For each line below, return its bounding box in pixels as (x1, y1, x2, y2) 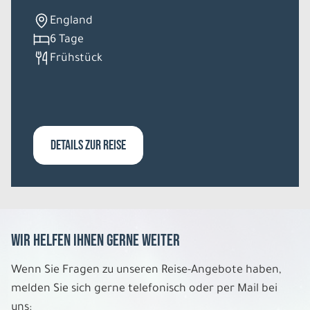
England (50, 15, 93, 28)
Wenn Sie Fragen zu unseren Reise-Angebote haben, (11, 264, 282, 277)
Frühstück (50, 52, 102, 65)
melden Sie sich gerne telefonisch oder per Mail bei (11, 282, 277, 295)
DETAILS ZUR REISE (51, 136, 126, 154)
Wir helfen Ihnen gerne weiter (11, 230, 180, 250)
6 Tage (50, 33, 84, 46)
